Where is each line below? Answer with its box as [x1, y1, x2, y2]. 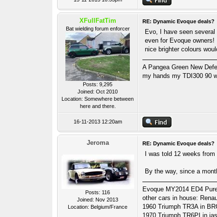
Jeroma [86, 139, 109, 146]
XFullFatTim [79, 17, 116, 24]
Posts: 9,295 [83, 81, 113, 87]
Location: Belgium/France [68, 204, 128, 210]
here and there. [79, 103, 116, 109]
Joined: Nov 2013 [77, 197, 119, 202]
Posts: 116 [85, 189, 110, 195]
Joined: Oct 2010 [77, 89, 118, 94]
